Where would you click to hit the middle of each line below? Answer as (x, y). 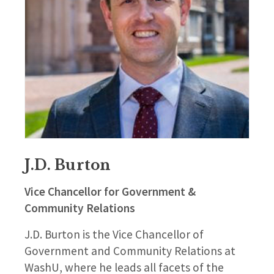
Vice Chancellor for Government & (110, 191)
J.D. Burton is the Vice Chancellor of (114, 234)
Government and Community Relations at (130, 250)
